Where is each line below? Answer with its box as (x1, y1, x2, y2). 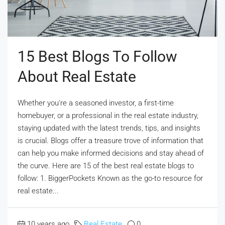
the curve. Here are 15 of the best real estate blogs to (18, 161, 194, 170)
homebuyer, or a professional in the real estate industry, (18, 110, 198, 120)
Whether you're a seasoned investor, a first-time (18, 98, 174, 107)
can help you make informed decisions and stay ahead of (18, 148, 204, 158)
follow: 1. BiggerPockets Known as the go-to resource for (18, 173, 203, 183)
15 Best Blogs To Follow (18, 47, 177, 65)
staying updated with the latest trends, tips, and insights (18, 123, 200, 133)
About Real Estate (18, 67, 136, 85)
